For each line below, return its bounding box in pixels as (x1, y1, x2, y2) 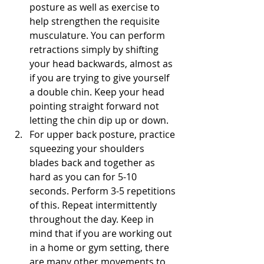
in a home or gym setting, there (29, 241, 171, 254)
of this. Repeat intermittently (29, 199, 159, 212)
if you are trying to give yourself (29, 71, 171, 84)
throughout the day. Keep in (29, 213, 156, 226)
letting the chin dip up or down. (29, 114, 169, 127)
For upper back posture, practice (29, 128, 177, 141)
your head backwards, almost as (29, 57, 175, 70)
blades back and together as (29, 156, 157, 169)
